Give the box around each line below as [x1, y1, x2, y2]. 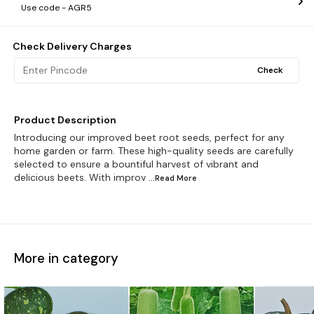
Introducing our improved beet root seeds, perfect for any [14, 130, 285, 144]
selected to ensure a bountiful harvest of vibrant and [14, 157, 259, 170]
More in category [14, 250, 118, 268]
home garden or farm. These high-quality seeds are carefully [14, 144, 294, 157]
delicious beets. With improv [14, 170, 146, 184]
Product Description [14, 113, 116, 126]
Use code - [21, 1, 68, 13]
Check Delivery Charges [13, 39, 132, 53]
